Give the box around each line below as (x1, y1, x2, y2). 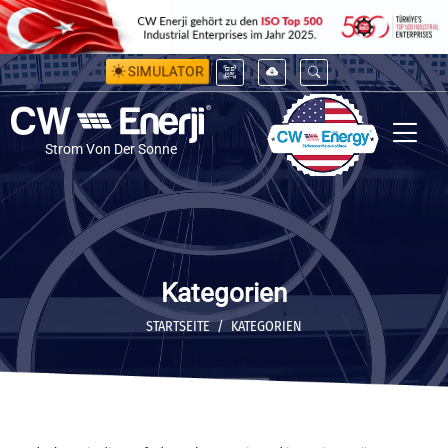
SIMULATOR (121, 61, 209, 80)
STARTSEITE (146, 317, 210, 335)
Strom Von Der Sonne (44, 141, 177, 158)
